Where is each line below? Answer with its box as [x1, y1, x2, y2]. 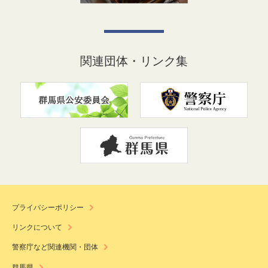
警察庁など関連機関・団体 [12, 243, 98, 252]
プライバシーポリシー [12, 203, 84, 212]
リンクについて [12, 223, 62, 232]
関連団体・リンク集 [80, 54, 188, 68]
